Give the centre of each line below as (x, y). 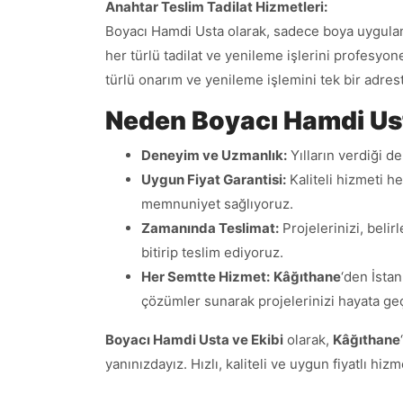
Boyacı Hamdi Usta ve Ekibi (194, 339)
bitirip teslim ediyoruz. (212, 252)
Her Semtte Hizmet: (206, 276)
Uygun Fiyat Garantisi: (214, 179)
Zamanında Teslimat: (210, 228)
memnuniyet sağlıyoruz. (217, 203)
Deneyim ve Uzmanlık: (214, 155)
